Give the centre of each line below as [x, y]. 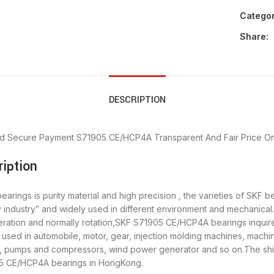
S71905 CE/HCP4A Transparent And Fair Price [169, 138]
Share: [254, 37]
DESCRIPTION [137, 100]
